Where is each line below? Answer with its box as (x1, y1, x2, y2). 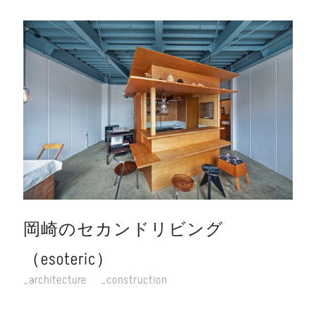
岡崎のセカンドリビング (23, 217, 224, 241)
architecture (29, 271, 87, 288)
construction (106, 271, 167, 288)
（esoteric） (23, 247, 114, 271)
